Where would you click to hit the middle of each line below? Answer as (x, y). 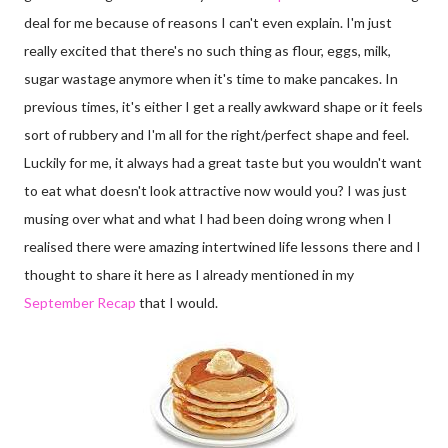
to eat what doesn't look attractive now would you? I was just (215, 191)
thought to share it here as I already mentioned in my (189, 275)
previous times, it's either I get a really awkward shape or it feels (223, 107)
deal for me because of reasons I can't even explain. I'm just (208, 23)
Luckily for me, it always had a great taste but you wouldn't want (223, 163)
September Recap (80, 303)
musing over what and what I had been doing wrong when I (208, 219)
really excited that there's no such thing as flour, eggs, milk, (207, 51)
